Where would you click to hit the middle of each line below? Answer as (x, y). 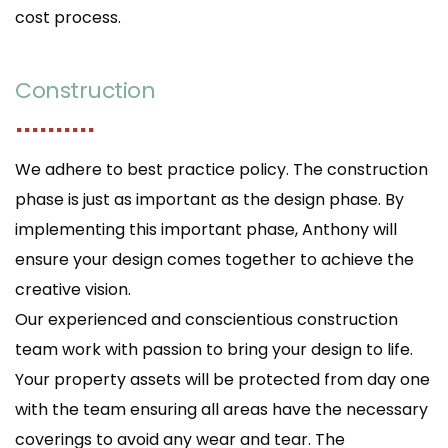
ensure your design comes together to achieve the (214, 260)
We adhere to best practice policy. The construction (221, 170)
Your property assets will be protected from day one (222, 380)
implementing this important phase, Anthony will (206, 230)
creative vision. (73, 290)
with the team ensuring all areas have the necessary (221, 410)
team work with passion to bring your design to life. (214, 350)
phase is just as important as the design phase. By (209, 200)
